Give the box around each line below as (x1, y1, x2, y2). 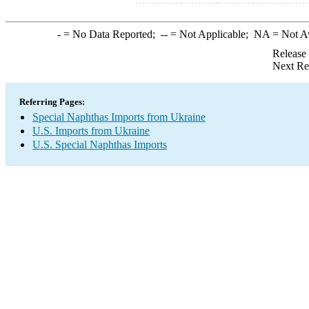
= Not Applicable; (167, 28, 254, 40)
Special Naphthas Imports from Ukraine (32, 111, 206, 123)
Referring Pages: (19, 97, 85, 107)
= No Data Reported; (60, 28, 161, 40)
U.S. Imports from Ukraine (32, 125, 150, 137)
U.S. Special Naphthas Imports (32, 139, 167, 150)
